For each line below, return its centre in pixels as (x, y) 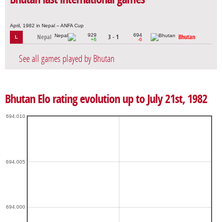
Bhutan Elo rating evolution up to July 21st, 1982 (106, 99)
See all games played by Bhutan (67, 58)
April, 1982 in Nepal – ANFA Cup (47, 25)
